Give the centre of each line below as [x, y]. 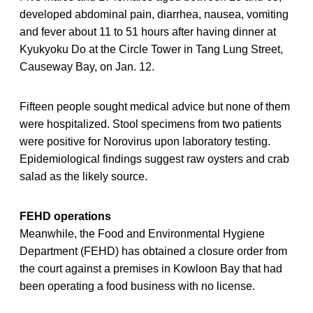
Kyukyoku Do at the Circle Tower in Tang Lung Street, [151, 49]
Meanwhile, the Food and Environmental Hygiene [142, 233]
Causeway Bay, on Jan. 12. [87, 66]
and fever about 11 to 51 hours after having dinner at [148, 31]
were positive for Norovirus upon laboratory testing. [145, 141]
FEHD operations [65, 216]
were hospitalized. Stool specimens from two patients [151, 124]
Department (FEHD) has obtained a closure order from [153, 251]
